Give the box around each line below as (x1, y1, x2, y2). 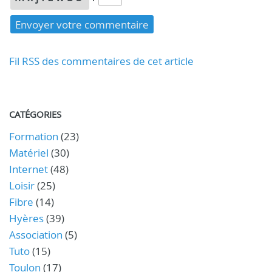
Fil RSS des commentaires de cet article (9, 54, 194, 68)
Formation (9, 129, 58, 143)
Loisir (9, 178, 35, 192)
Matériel (9, 146, 49, 160)
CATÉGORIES (9, 108, 61, 120)
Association (9, 228, 63, 242)
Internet (9, 162, 48, 176)
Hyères (9, 211, 44, 225)
